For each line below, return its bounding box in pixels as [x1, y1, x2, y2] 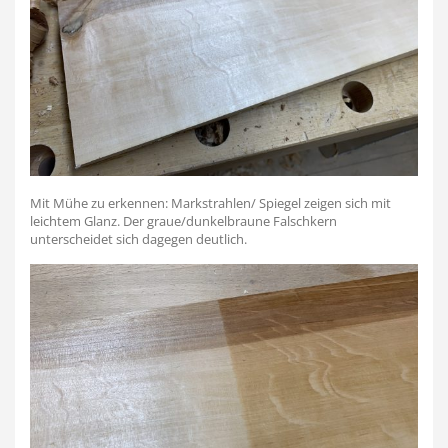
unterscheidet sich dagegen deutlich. [30, 229, 247, 248]
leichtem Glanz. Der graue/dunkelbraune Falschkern [30, 211, 337, 230]
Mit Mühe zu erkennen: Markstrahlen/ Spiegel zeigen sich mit [30, 193, 391, 212]
